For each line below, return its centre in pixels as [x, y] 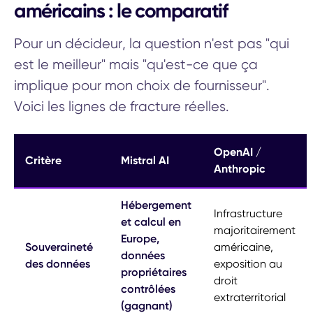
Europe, [140, 238]
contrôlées [148, 289]
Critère [43, 160]
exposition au [248, 263]
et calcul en [151, 221]
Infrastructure [248, 213]
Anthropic [240, 168]
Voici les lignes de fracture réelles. [122, 106]
